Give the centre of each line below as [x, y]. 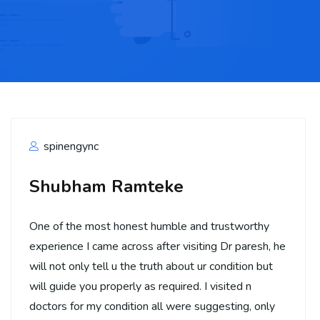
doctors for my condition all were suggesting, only [152, 306]
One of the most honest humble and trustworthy [149, 226]
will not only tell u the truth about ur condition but [151, 266]
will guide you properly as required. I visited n [140, 286]
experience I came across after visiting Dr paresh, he [157, 246]
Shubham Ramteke [106, 186]
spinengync [70, 146]
